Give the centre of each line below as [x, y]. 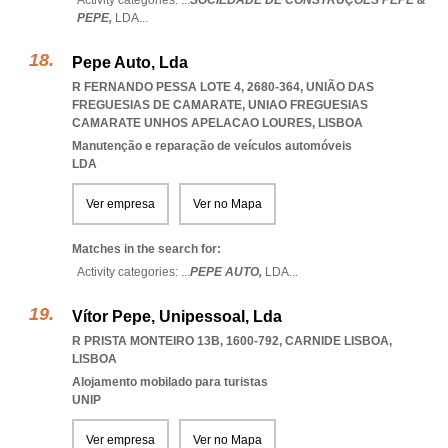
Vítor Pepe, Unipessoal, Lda [177, 316]
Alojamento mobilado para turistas [170, 382]
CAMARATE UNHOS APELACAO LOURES [192, 123]
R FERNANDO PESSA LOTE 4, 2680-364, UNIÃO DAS [223, 87]
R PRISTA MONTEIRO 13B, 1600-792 [175, 341]
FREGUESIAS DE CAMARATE [157, 105]
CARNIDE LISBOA [337, 341]
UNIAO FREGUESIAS [308, 105]
